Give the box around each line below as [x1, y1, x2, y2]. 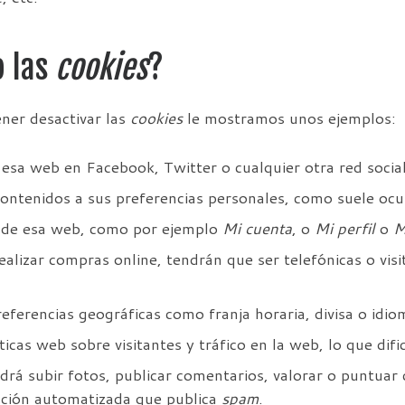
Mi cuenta [222, 218, 292, 240]
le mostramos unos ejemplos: [183, 108, 396, 129]
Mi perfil [315, 218, 375, 240]
